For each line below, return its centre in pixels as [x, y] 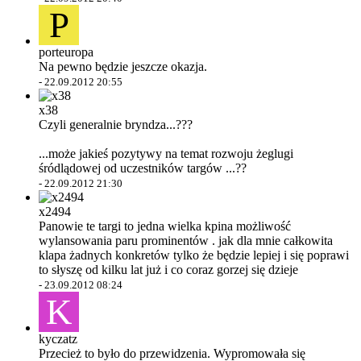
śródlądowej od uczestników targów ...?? [143, 168]
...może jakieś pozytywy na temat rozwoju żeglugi [166, 154]
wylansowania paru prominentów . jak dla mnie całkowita [186, 241]
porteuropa [66, 52]
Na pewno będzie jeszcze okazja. [123, 66]
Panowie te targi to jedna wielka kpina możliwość [165, 226]
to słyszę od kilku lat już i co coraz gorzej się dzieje [168, 270]
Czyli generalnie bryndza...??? [116, 124]
